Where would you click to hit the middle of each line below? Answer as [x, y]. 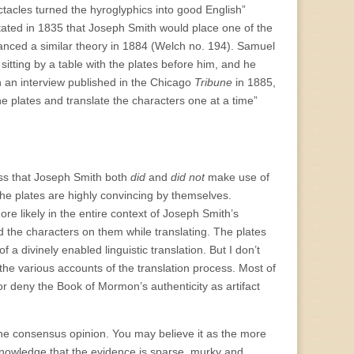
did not [188, 177]
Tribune [213, 83]
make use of [237, 177]
